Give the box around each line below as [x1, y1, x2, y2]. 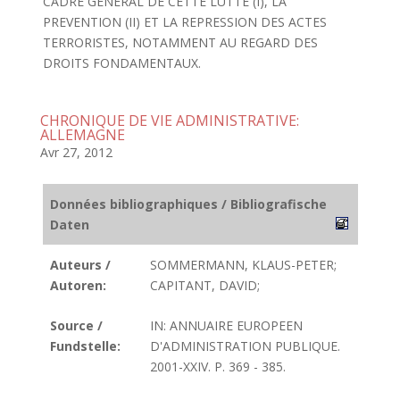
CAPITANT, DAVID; [150, 277, 260, 294]
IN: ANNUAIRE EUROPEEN [150, 317, 303, 334]
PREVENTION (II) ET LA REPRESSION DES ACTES [42, 13, 327, 30]
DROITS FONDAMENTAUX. [42, 54, 201, 71]
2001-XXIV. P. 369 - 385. [150, 358, 286, 375]
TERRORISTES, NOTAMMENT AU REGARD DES [42, 34, 318, 51]
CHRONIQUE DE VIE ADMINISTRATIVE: [39, 111, 299, 130]
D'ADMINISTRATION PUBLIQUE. [150, 337, 340, 354]
